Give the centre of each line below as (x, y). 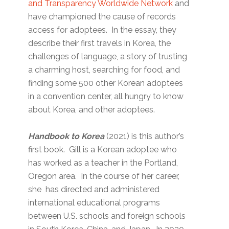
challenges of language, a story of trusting (108, 57)
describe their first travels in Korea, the (100, 43)
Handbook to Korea (66, 136)
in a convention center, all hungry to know (106, 97)
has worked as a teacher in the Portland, (103, 163)
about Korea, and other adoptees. (93, 110)
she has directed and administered (94, 190)
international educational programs (94, 203)
